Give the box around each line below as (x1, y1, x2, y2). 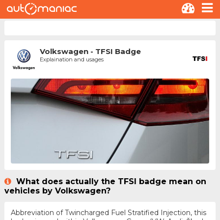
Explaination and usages (39, 56, 104, 63)
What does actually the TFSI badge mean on (13, 176, 206, 186)
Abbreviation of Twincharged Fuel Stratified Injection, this (10, 208, 206, 217)
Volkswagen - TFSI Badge (39, 47, 141, 56)
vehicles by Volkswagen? (4, 186, 110, 195)
